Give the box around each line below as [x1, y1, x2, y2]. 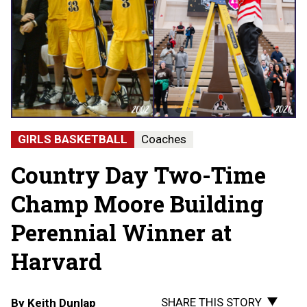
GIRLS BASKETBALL [18, 132, 127, 146]
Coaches [141, 132, 186, 146]
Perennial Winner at [11, 217, 232, 247]
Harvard [11, 245, 102, 276]
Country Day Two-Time [11, 159, 266, 190]
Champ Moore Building [11, 188, 264, 219]
